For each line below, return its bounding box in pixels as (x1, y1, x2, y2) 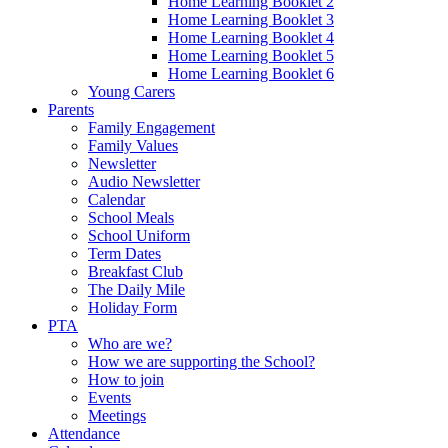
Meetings (88, 406, 146, 424)
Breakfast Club (88, 262, 183, 280)
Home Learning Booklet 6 (168, 64, 334, 82)
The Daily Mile (88, 280, 185, 298)
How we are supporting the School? (88, 352, 315, 370)
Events (88, 388, 131, 406)
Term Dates (88, 244, 161, 262)
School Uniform (88, 226, 190, 244)
